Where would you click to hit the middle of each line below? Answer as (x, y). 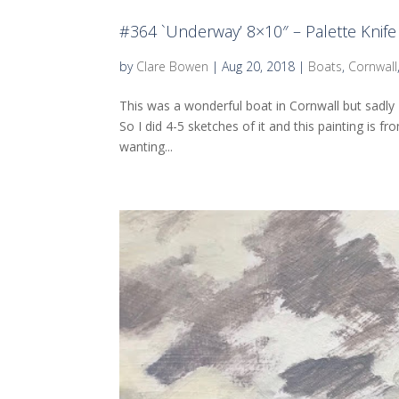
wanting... (147, 146)
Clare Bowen (173, 66)
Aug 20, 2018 (259, 66)
